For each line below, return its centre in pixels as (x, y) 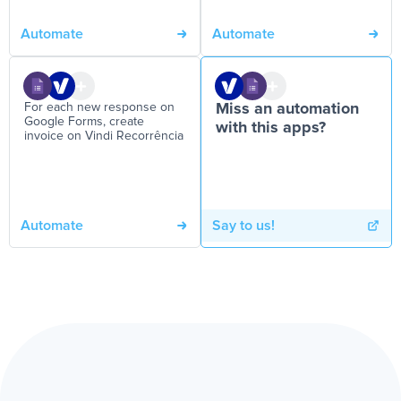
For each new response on (99, 107)
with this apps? (271, 128)
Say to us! (243, 226)
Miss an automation (287, 109)
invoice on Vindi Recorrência (104, 136)
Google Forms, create (84, 122)
